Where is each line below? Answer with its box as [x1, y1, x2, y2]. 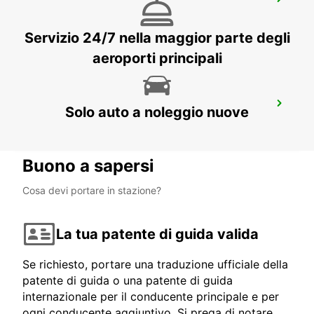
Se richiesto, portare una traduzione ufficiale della [22, 257, 288, 272]
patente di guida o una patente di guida [22, 273, 233, 288]
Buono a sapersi [22, 156, 154, 177]
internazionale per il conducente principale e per [22, 289, 279, 304]
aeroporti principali [92, 50, 222, 67]
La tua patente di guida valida [56, 225, 259, 243]
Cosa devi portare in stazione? [22, 184, 161, 197]
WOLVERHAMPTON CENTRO [28, 100, 187, 115]
